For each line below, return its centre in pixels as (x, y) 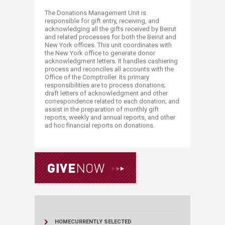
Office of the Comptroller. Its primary (97, 77)
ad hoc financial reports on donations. (100, 125)
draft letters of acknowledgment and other (106, 93)
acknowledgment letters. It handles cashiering (111, 61)
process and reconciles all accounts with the (109, 69)
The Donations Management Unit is (95, 13)
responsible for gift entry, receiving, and (102, 21)
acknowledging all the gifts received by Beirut (110, 29)
